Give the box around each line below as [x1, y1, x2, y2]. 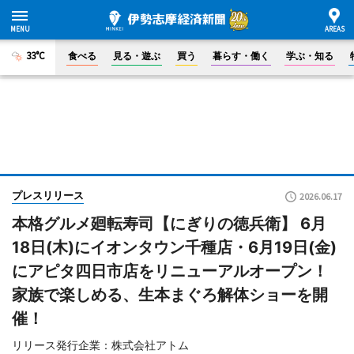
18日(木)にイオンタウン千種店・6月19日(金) [12, 238, 337, 257]
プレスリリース [12, 189, 84, 201]
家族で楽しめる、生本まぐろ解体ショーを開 [12, 285, 328, 304]
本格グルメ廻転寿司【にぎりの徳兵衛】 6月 [12, 214, 326, 233]
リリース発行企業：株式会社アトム [12, 338, 189, 352]
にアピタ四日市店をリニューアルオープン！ [12, 262, 328, 281]
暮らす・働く [213, 50, 269, 62]
